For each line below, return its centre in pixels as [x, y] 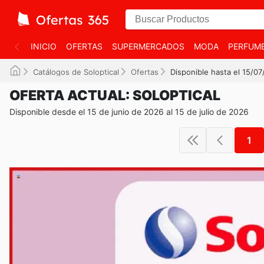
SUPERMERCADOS [148, 46]
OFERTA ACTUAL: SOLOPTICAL [115, 95]
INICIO [44, 46]
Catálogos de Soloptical [76, 72]
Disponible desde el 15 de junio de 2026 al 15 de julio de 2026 [129, 112]
